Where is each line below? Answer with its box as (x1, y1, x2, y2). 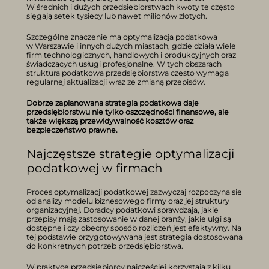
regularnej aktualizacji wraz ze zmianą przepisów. (26, 77, 205, 86)
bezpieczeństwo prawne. (26, 125, 118, 134)
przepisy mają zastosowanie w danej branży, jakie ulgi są (26, 214, 231, 223)
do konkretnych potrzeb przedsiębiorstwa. (26, 241, 183, 250)
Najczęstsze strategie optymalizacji (26, 146, 234, 161)
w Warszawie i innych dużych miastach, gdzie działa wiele (26, 41, 236, 50)
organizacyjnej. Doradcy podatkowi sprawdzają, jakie (26, 205, 219, 214)
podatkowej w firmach (26, 160, 163, 175)
